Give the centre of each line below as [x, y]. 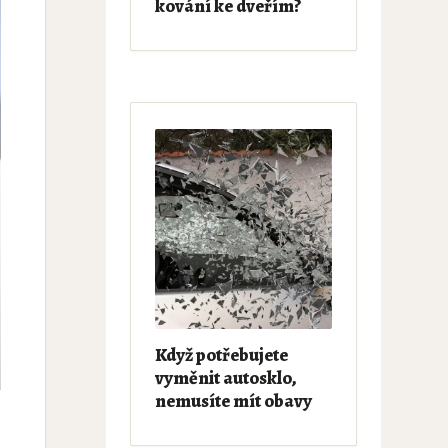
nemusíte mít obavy [233, 401]
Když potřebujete [221, 355]
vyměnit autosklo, [225, 378]
